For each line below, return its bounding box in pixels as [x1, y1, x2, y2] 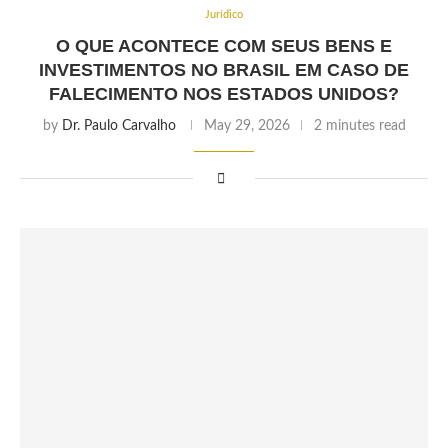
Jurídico [205, 9, 243, 20]
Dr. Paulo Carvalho [61, 119, 176, 133]
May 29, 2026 [203, 119, 290, 133]
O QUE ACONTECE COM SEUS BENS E [56, 36, 392, 56]
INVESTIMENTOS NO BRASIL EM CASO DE [39, 60, 409, 80]
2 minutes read [313, 119, 406, 133]
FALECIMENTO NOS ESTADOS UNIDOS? [49, 84, 399, 104]
